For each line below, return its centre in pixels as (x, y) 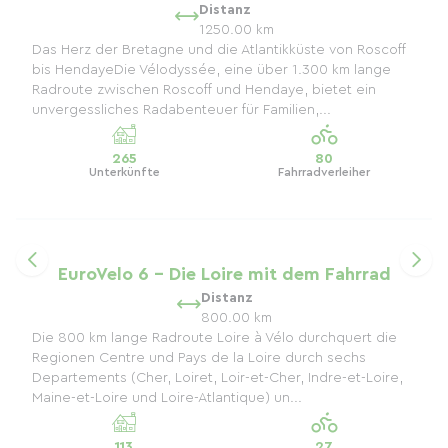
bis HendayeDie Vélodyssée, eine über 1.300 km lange (211, 70)
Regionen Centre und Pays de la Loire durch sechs (199, 358)
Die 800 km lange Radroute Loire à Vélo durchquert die (214, 338)
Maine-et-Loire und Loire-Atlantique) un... (167, 398)
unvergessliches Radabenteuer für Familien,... (181, 110)
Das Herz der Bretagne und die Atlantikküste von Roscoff (219, 50)
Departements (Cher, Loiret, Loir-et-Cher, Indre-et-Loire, (217, 378)
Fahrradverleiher (324, 172)
